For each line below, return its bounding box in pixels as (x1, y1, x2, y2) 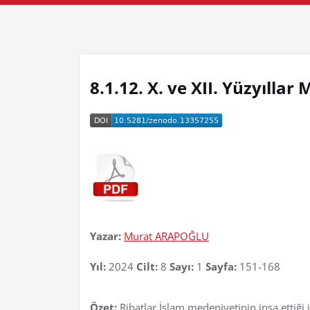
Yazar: (90, 228, 124, 243)
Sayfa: (206, 259, 239, 273)
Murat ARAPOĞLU (124, 228, 209, 243)
